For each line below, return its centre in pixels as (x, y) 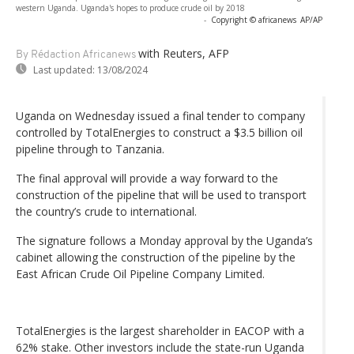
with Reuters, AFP (184, 53)
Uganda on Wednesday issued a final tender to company (160, 115)
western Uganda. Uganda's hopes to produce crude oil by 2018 (130, 8)
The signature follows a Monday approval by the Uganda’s (164, 240)
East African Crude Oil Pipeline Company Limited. (140, 273)
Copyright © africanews (254, 19)
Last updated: (64, 70)
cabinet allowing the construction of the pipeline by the (156, 257)
